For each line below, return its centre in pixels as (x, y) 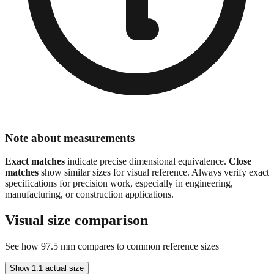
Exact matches (35, 183)
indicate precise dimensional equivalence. (147, 183)
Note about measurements (70, 159)
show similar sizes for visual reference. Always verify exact (154, 194)
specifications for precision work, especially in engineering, (119, 205)
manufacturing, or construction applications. (89, 216)
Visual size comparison (76, 242)
